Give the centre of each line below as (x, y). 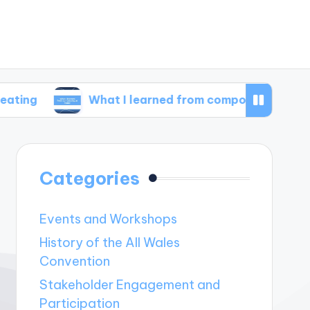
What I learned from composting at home (144, 100)
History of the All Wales (109, 243)
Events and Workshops (108, 219)
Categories (89, 179)
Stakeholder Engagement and (129, 285)
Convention (74, 262)
